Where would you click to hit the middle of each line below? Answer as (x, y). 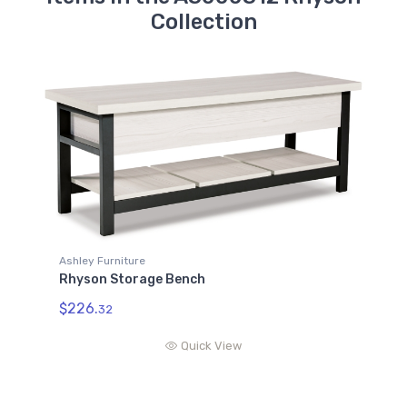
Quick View (211, 345)
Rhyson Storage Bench (132, 279)
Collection (203, 22)
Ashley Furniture (102, 260)
